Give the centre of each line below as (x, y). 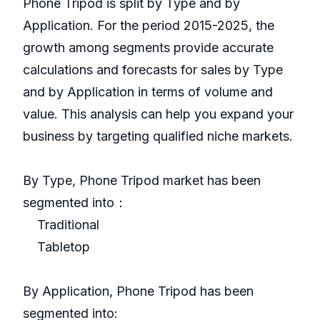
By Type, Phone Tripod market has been (142, 181)
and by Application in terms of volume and (148, 92)
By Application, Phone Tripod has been (138, 291)
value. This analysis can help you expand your (158, 114)
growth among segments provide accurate (148, 48)
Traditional (61, 225)
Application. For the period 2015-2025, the (149, 26)
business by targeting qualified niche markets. (158, 136)
